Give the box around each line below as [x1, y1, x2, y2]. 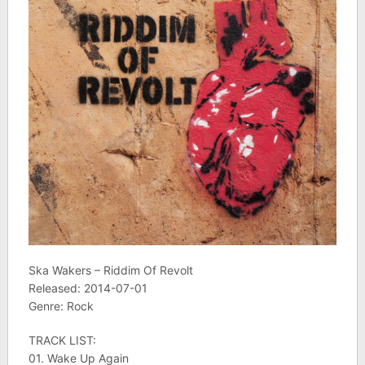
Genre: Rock [28, 299, 94, 314]
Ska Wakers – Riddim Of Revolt [28, 263, 193, 278]
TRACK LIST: [28, 333, 96, 348]
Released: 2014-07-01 [28, 281, 147, 296]
